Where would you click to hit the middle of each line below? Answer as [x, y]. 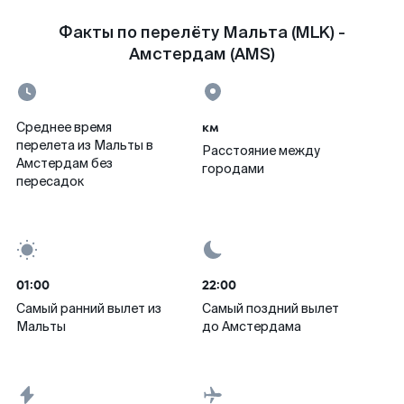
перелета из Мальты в [85, 145]
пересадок [50, 181]
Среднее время [64, 127]
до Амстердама [252, 326]
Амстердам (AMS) [202, 54]
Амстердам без [64, 163]
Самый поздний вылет [271, 308]
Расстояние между [261, 151]
